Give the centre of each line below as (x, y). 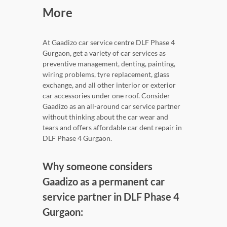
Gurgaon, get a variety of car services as (104, 53)
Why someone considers (98, 166)
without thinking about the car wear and (105, 117)
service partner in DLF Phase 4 (111, 197)
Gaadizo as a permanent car (104, 182)
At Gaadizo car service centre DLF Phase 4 (109, 43)
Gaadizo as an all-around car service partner (111, 106)
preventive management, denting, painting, (109, 64)
